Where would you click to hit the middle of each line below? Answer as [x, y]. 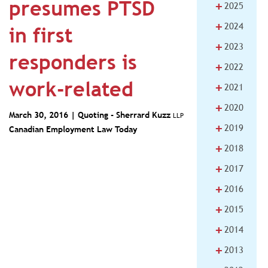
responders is [73, 62]
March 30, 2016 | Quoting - [63, 115]
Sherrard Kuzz [144, 115]
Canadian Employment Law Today [73, 129]
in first [41, 35]
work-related [71, 89]
